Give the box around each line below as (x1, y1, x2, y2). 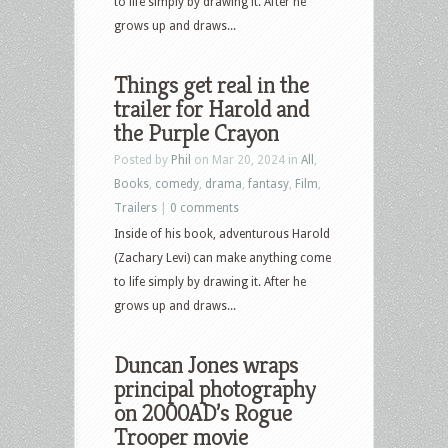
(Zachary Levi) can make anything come (114, 250, 331, 265)
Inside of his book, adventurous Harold (114, 226, 330, 241)
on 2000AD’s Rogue (114, 397, 292, 428)
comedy (155, 176, 199, 191)
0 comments (170, 200, 239, 215)
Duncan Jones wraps (114, 349, 298, 380)
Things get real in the (114, 69, 309, 100)
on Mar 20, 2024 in (191, 152, 301, 167)
